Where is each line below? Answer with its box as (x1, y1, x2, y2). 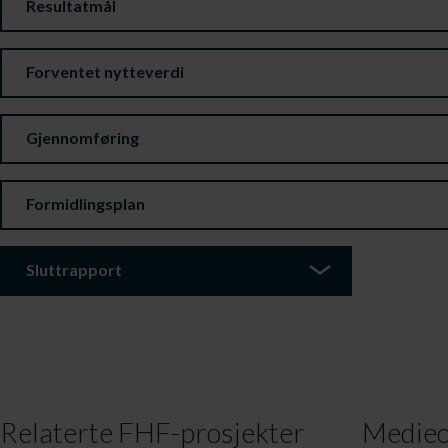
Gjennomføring (26, 128, 139, 147)
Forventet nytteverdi (26, 62, 184, 81)
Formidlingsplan (26, 194, 145, 213)
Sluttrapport (26, 260, 122, 279)
